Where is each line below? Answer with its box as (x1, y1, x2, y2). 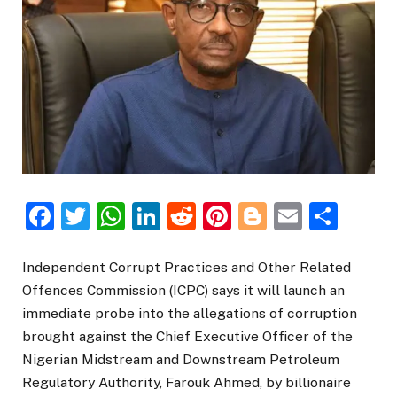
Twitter (90, 199, 183, 233)
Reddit (196, 199, 280, 233)
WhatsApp (125, 199, 262, 233)
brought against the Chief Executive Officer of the (22, 328, 353, 346)
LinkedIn (160, 199, 271, 233)
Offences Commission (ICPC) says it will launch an (22, 282, 345, 300)
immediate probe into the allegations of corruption (22, 305, 357, 323)
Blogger (267, 199, 370, 233)
